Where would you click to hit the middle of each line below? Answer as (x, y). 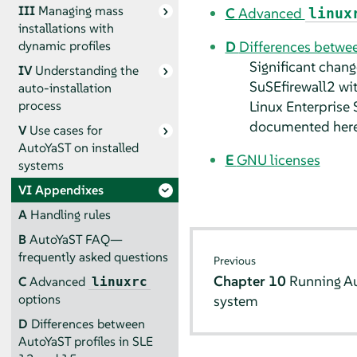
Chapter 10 (252, 281)
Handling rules (70, 214)
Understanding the (86, 70)
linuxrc (119, 281)
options (39, 299)
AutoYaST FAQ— (76, 239)
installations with (66, 28)
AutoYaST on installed (78, 147)
